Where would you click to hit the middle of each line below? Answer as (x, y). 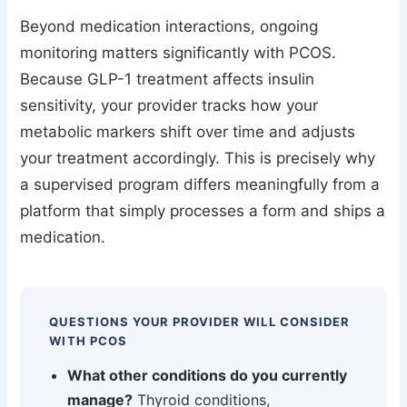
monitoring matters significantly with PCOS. (179, 53)
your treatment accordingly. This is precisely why (198, 159)
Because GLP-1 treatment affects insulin (168, 79)
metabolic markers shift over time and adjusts (188, 132)
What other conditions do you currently (208, 376)
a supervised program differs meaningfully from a (200, 185)
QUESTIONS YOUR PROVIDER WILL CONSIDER (199, 322)
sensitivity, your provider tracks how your (169, 106)
